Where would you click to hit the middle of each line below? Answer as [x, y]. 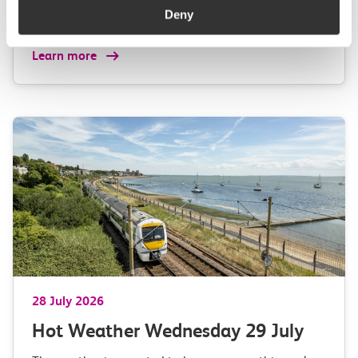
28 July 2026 [68, 301]
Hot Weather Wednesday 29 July [168, 331]
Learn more [66, 56]
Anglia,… [58, 15]
